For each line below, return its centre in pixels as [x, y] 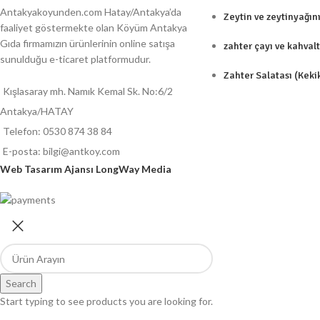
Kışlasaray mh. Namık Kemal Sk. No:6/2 [88, 91]
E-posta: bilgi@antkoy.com [61, 151]
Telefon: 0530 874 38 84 [57, 131]
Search [21, 284]
